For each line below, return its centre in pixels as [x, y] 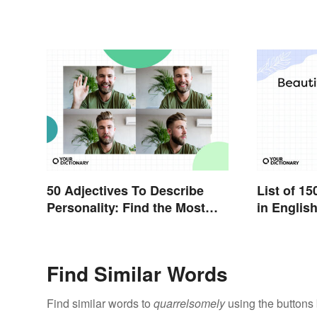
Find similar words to [100, 304]
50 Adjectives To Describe [125, 191]
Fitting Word [84, 225]
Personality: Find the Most [126, 208]
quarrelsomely [189, 304]
